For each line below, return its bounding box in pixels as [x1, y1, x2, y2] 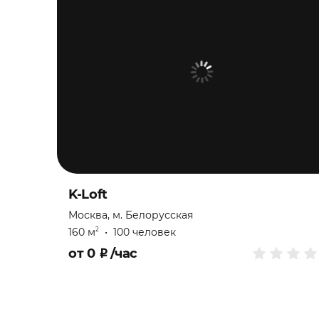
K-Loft [68, 186, 108, 202]
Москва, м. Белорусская [68, 208, 193, 221]
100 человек [113, 225, 176, 239]
